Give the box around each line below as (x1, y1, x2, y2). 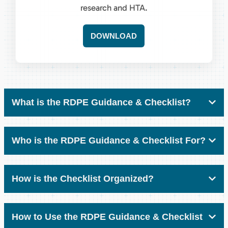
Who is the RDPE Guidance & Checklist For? (12, 135, 206, 146)
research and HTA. (80, 2, 148, 13)
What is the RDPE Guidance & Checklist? (12, 97, 191, 107)
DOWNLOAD (91, 31, 137, 40)
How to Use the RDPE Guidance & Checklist (12, 211, 203, 222)
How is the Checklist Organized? (12, 173, 154, 184)
